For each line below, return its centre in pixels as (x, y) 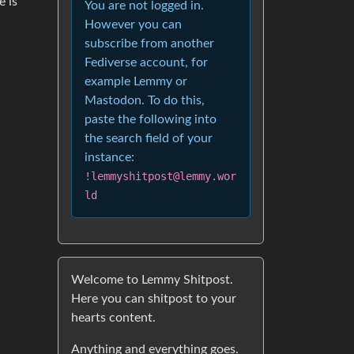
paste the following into (151, 119)
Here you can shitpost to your (154, 298)
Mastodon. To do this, (145, 100)
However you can (133, 24)
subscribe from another (149, 43)
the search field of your (149, 138)
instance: (109, 157)
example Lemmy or (136, 81)
